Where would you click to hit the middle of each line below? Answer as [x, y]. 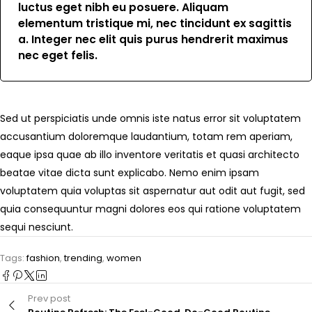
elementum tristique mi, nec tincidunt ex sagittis [155, 24]
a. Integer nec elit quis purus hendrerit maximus [153, 40]
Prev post [49, 299]
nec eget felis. [58, 56]
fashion [43, 258]
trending [83, 258]
